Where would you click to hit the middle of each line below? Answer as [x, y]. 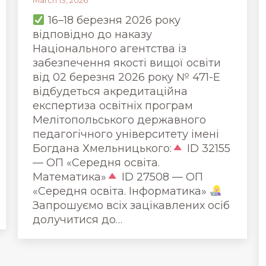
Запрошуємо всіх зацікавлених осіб [131, 205]
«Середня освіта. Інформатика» [121, 191]
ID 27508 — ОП [161, 177]
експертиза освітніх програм [113, 106]
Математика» [69, 177]
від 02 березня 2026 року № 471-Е [126, 77]
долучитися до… [77, 220]
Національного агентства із [110, 49]
